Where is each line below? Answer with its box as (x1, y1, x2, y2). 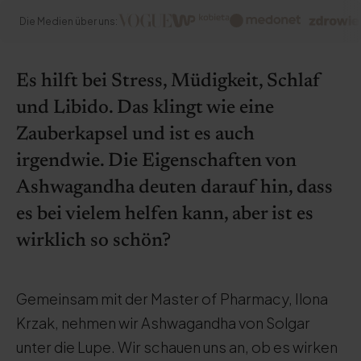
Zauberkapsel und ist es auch (16, 125, 255, 144)
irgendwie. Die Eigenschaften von (16, 151, 297, 171)
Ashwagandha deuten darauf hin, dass (16, 178, 333, 197)
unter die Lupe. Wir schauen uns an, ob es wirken (16, 338, 338, 356)
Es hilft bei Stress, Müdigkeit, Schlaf (16, 72, 321, 91)
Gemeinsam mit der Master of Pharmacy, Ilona (16, 289, 328, 308)
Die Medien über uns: (19, 15, 118, 27)
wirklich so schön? (16, 231, 171, 251)
